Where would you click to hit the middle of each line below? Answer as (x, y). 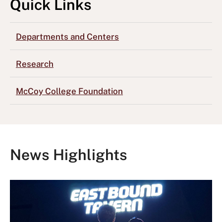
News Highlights (69, 155)
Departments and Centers (67, 37)
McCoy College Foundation (69, 91)
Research (35, 64)
